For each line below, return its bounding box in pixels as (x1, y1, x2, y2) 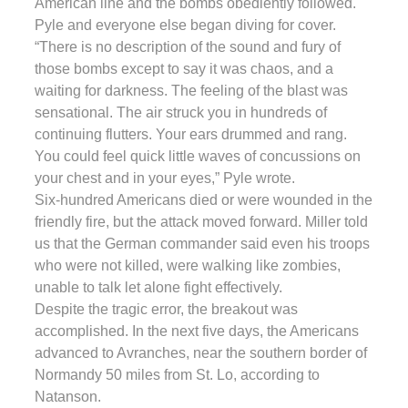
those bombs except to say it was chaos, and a (35, 60, 333, 76)
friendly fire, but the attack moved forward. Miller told (35, 213, 368, 229)
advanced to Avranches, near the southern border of (35, 344, 367, 361)
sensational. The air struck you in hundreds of (35, 104, 327, 120)
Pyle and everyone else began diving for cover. (35, 16, 336, 33)
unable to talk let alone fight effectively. (35, 279, 282, 295)
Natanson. (35, 388, 101, 404)
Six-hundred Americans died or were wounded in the (35, 191, 372, 208)
